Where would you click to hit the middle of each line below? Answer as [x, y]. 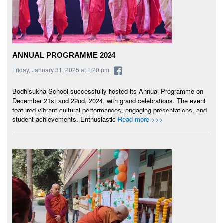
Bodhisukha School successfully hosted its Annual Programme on [108, 91]
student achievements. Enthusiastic [65, 119]
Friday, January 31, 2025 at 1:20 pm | [63, 69]
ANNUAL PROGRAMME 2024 [64, 55]
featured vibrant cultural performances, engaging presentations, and [110, 110]
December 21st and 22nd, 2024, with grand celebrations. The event [109, 100]
